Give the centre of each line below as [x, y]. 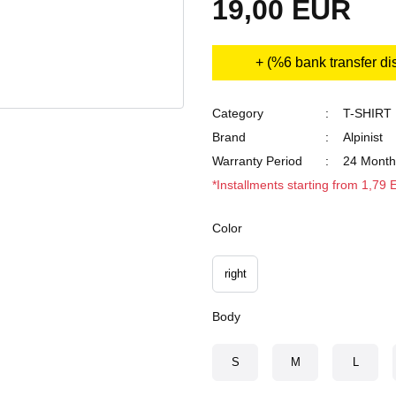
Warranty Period [257, 161]
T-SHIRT [367, 113]
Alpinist [363, 137]
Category [238, 113]
